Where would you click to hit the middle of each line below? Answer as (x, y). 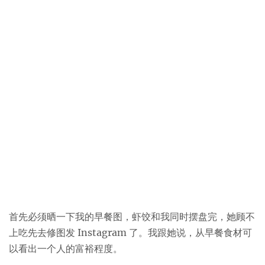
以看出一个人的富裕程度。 (66, 248)
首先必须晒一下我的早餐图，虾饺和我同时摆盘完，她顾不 (132, 216)
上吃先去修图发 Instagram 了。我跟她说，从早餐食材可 (130, 232)
